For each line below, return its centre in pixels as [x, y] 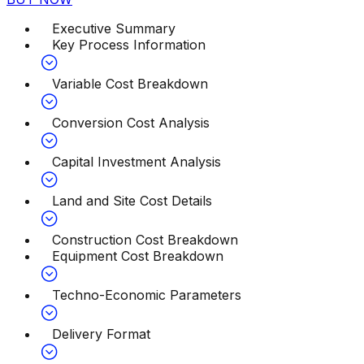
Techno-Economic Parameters [147, 295]
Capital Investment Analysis [136, 162]
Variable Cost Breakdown [130, 84]
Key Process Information [129, 45]
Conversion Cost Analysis [131, 123]
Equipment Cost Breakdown [138, 256]
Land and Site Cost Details [132, 201]
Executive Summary [114, 29]
